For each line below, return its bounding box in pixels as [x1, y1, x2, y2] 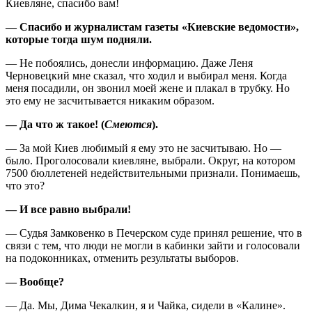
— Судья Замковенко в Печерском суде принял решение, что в [6, 226, 302, 239]
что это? [6, 179, 45, 192]
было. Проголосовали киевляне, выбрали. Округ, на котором [6, 154, 295, 166]
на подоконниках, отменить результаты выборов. [6, 251, 239, 264]
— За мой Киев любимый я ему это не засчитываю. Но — [6, 141, 281, 154]
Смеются [104, 118, 152, 130]
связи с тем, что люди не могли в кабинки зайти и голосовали [6, 239, 300, 251]
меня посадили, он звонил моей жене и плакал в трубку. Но [6, 81, 290, 94]
